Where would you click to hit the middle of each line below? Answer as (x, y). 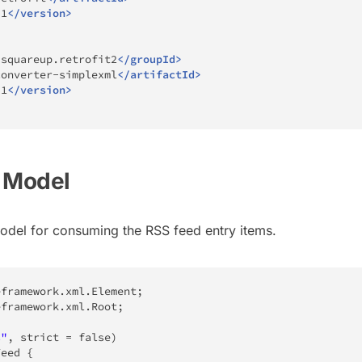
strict (40, 337)
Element (114, 291)
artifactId (162, 74)
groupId (153, 59)
